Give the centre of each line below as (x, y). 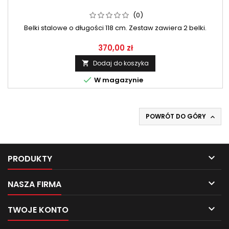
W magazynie (118, 80)
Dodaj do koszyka (121, 63)
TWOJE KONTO (38, 210)
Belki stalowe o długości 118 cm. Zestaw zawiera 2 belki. (115, 28)
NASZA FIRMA (35, 184)
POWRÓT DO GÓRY (177, 116)
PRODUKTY (30, 158)
